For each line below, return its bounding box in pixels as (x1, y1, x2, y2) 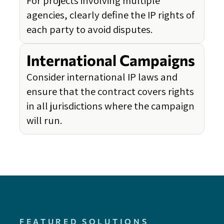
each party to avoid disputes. (26, 22, 153, 36)
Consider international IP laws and (26, 70, 177, 84)
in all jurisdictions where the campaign (26, 99, 194, 113)
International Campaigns (26, 51, 195, 69)
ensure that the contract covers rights (26, 84, 194, 98)
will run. (26, 113, 62, 127)
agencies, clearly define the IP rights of (26, 8, 194, 22)
